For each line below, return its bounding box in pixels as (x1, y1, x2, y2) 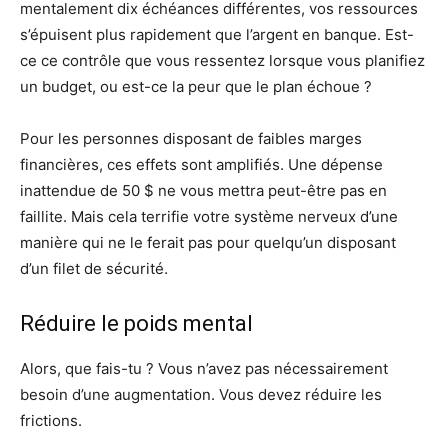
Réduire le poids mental (20, 311, 253, 337)
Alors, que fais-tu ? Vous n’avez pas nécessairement (20, 359, 388, 379)
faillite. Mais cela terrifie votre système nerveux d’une (20, 207, 398, 227)
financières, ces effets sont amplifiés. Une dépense (20, 155, 383, 175)
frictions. (20, 411, 82, 431)
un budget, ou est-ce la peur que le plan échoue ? (20, 77, 372, 97)
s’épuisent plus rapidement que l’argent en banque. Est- (20, 25, 414, 45)
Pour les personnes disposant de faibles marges (20, 129, 362, 149)
